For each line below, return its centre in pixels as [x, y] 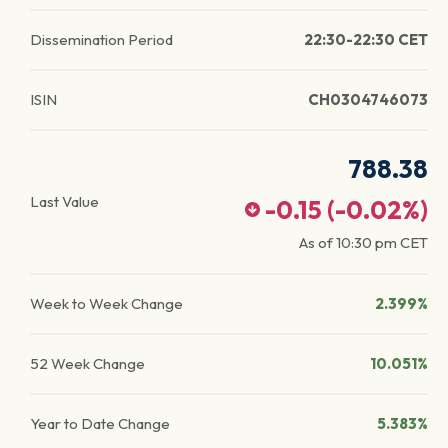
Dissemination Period [101, 39]
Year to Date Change [100, 423]
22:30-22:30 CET [366, 39]
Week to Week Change [106, 303]
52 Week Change [87, 363]
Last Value [64, 201]
